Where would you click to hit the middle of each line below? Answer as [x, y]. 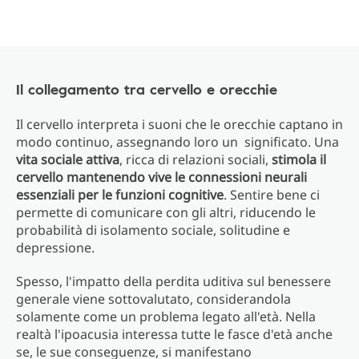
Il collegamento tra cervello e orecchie [147, 89]
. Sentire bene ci [272, 195]
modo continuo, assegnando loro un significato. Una [177, 142]
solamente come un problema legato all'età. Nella [166, 317]
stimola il [299, 159]
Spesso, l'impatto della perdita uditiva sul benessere [173, 281]
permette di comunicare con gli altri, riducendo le [166, 212]
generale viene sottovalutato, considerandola [153, 299]
